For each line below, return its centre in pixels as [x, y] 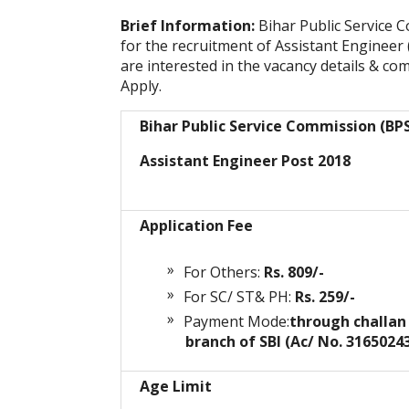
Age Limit [176, 387]
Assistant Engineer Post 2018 [245, 161]
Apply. [141, 86]
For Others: [224, 273]
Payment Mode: [236, 322]
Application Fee [196, 226]
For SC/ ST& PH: [239, 297]
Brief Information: [189, 26]
